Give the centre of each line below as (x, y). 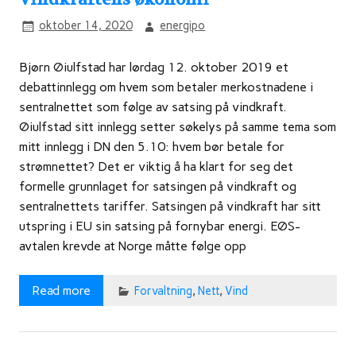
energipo (183, 26)
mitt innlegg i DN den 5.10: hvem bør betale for (152, 146)
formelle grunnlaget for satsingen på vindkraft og (158, 186)
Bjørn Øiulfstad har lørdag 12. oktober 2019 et (154, 67)
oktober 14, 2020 (85, 26)
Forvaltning (163, 290)
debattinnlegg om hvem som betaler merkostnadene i (166, 87)
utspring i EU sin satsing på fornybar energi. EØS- (160, 226)
